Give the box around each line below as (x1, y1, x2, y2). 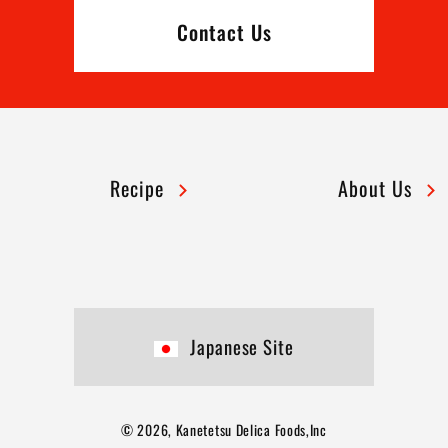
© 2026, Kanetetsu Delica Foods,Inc (121, 418, 327, 440)
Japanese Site (189, 332, 295, 360)
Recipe (110, 172, 164, 203)
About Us (338, 172, 412, 203)
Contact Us (176, 16, 272, 47)
